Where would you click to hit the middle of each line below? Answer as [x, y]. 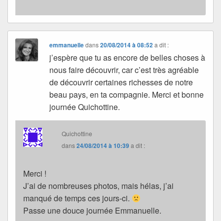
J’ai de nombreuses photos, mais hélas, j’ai [98, 186]
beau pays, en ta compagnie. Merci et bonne [127, 95]
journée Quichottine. [85, 107]
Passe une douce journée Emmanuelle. [92, 211]
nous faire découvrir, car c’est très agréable [124, 70]
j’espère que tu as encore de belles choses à [128, 58]
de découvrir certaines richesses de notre [121, 82]
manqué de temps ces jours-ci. [77, 198]
